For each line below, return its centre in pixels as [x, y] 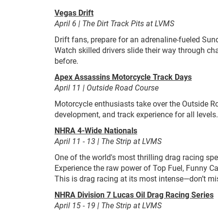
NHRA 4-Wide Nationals [96, 130]
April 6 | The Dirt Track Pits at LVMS [114, 23]
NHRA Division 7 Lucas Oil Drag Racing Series [134, 194]
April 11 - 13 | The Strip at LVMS [108, 141]
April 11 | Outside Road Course [107, 87]
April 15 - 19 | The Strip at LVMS [108, 205]
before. [66, 61]
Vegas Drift [74, 12]
